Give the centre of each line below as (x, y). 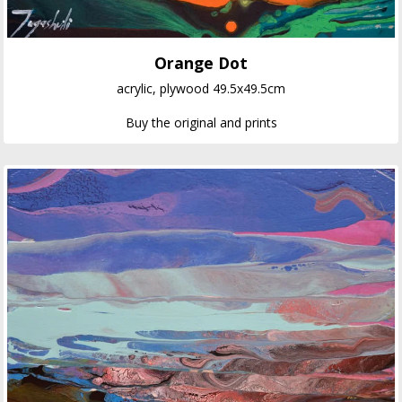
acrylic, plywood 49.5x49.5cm (201, 88)
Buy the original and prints (201, 122)
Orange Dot (201, 62)
